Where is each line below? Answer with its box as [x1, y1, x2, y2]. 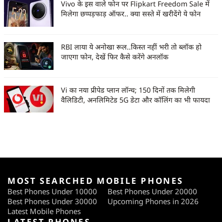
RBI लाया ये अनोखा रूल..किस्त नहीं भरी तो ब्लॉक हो [61, 42, 202, 52]
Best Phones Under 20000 [108, 186, 197, 197]
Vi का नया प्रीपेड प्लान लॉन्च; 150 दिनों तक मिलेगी [61, 85, 195, 95]
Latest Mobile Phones [7, 206, 81, 217]
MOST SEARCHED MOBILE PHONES [7, 175, 183, 187]
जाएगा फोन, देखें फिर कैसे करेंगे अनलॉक [61, 52, 168, 62]
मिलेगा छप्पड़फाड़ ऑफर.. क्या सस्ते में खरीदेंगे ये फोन [61, 9, 201, 19]
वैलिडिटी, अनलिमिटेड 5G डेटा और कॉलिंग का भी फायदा [61, 95, 210, 105]
